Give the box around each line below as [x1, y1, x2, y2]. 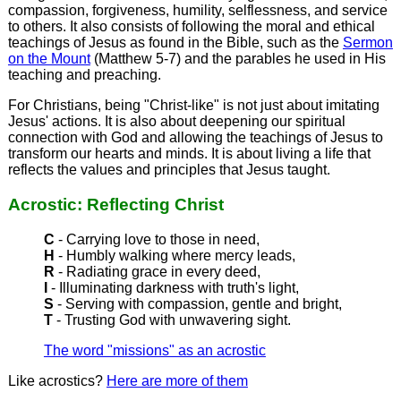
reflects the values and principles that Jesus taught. [7, 162, 330, 178]
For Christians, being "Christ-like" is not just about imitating [7, 98, 380, 114]
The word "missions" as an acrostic [43, 342, 266, 358]
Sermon [342, 35, 393, 51]
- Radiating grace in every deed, [54, 263, 260, 279]
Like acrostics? [7, 372, 107, 388]
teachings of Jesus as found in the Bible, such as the [7, 35, 343, 51]
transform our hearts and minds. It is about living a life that [7, 146, 371, 162]
